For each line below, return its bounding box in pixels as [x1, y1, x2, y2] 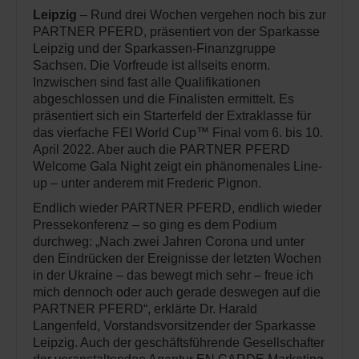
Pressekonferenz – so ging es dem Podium [33, 218, 276, 232]
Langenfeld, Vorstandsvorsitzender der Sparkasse [33, 319, 316, 333]
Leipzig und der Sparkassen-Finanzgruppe [33, 42, 276, 56]
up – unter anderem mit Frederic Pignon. [33, 176, 261, 191]
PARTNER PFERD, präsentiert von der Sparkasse [33, 25, 320, 39]
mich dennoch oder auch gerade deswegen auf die [33, 285, 321, 300]
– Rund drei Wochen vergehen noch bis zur [77, 8, 326, 22]
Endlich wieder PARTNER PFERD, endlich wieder [33, 201, 321, 216]
